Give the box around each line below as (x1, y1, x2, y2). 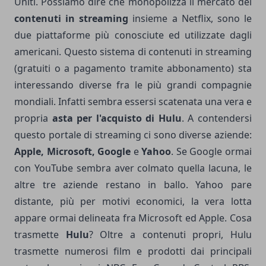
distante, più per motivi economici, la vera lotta (14, 194, 252, 208)
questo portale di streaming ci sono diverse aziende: (14, 128, 252, 141)
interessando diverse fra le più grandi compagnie (14, 78, 252, 91)
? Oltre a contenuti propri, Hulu (88, 227, 252, 241)
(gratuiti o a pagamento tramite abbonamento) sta (14, 61, 252, 75)
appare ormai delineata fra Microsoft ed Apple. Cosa (14, 211, 252, 224)
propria (14, 111, 52, 125)
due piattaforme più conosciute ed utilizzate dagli (14, 28, 252, 42)
